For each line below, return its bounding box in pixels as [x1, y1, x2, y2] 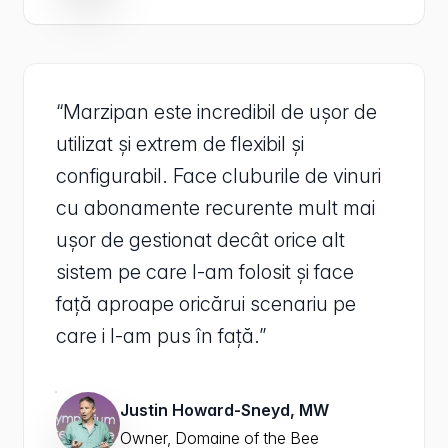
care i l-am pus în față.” [56, 324, 266, 348]
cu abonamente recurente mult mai [56, 196, 375, 220]
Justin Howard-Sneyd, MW [120, 400, 329, 420]
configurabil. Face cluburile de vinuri [56, 164, 381, 188]
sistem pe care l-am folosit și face [56, 260, 354, 284]
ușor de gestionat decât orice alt [56, 228, 345, 252]
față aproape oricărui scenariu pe [56, 292, 356, 316]
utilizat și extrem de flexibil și [56, 132, 304, 156]
